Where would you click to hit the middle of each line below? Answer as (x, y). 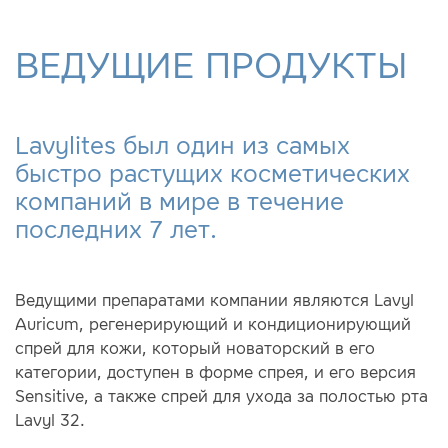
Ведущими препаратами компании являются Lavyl (214, 300)
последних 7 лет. (116, 229)
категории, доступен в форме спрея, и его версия (215, 372)
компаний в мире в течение (179, 201)
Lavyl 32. (50, 420)
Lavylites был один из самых (182, 145)
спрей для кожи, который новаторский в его (195, 348)
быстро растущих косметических (212, 173)
